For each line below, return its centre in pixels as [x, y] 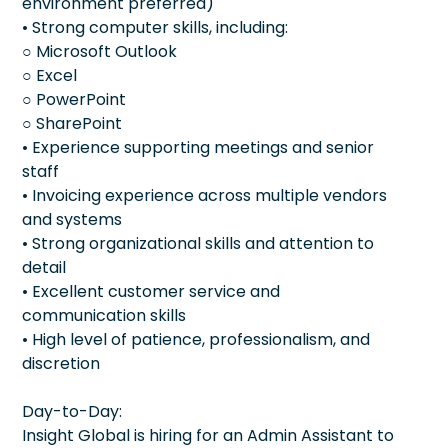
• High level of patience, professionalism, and [196, 339]
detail [44, 267]
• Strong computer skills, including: [155, 27]
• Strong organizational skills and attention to [198, 243]
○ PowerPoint [74, 99]
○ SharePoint [72, 123]
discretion [61, 363]
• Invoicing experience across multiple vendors [204, 195]
